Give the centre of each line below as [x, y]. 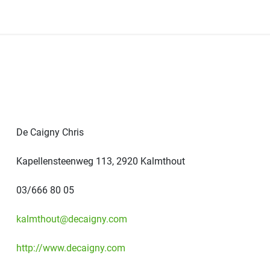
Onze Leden [32, 17]
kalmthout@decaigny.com [72, 219]
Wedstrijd [194, 17]
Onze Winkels [95, 17]
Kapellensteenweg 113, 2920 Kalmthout [101, 161]
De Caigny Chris [50, 132]
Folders [149, 17]
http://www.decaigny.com [71, 248]
